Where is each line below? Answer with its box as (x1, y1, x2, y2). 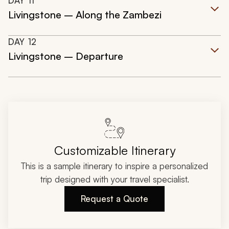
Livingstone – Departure (8, 50, 123, 63)
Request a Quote (81, 193, 148, 204)
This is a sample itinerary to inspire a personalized (21, 161, 208, 172)
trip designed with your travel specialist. (40, 174, 189, 185)
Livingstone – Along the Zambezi (8, 8, 162, 21)
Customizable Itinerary (54, 143, 175, 158)
